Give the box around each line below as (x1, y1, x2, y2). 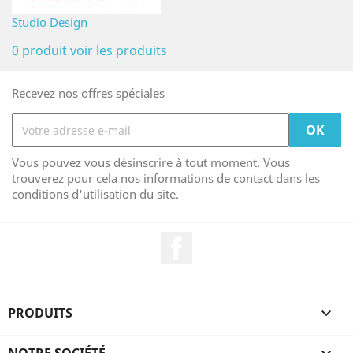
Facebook (192, 232, 250, 249)
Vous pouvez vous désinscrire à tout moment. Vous (12, 154, 290, 170)
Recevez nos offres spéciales (12, 85, 165, 101)
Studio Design (12, 14, 87, 30)
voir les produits (70, 42, 167, 59)
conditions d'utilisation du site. (12, 186, 179, 202)
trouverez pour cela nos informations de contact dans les (12, 170, 320, 186)
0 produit (12, 42, 67, 59)
